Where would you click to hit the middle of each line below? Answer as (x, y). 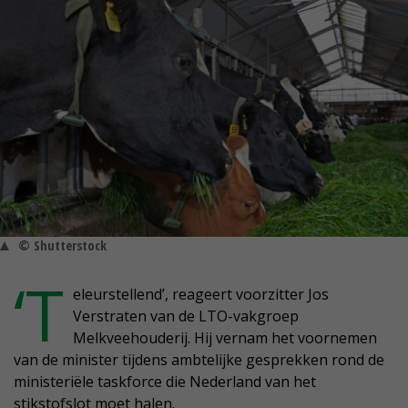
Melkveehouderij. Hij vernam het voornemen (225, 338)
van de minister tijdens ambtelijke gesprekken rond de (199, 360)
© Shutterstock (62, 246)
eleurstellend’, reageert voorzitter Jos (201, 295)
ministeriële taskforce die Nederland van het (165, 382)
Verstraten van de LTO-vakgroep (186, 316)
